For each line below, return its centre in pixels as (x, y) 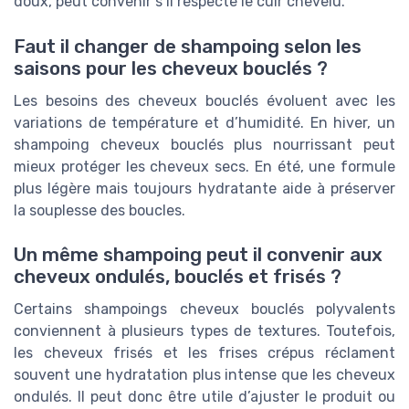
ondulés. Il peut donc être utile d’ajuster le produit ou (204, 396)
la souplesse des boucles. (100, 210)
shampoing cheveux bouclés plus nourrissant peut (204, 144)
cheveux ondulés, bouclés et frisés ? (178, 276)
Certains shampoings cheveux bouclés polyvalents (204, 309)
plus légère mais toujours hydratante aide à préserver (204, 188)
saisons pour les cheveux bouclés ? (171, 68)
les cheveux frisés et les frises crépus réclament (204, 352)
